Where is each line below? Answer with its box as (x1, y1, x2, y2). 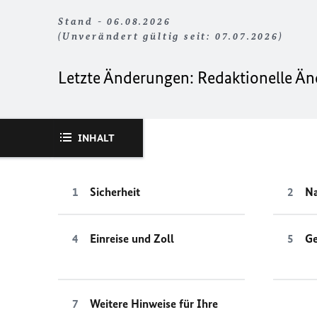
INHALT (78, 132, 115, 144)
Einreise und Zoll (90, 231, 174, 246)
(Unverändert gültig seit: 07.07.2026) (58, 30, 283, 42)
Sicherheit (90, 185, 140, 199)
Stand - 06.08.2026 (58, 16, 171, 28)
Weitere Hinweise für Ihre (90, 296, 218, 311)
